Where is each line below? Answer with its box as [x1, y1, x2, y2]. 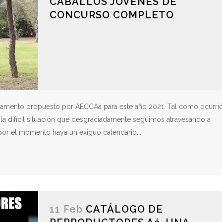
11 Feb [49, 203, 83, 216]
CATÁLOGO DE [85, 203, 163, 216]
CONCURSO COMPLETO [49, 9, 174, 21]
